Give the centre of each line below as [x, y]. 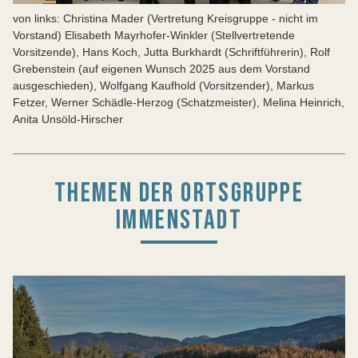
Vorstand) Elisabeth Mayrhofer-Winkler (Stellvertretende [154, 35]
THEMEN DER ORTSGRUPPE [179, 193]
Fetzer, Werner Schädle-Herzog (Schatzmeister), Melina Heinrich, [179, 102]
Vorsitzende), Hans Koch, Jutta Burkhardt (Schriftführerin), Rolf [171, 52]
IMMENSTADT [179, 220]
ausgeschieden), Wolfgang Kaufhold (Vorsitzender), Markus [163, 86]
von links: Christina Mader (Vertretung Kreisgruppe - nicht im [165, 18]
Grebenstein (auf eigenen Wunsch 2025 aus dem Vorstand [161, 69]
